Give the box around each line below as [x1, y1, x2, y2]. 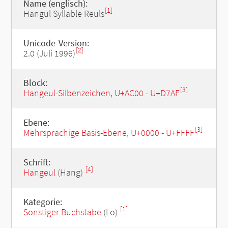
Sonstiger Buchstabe [23, 206, 101, 218]
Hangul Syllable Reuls [23, 8, 104, 19]
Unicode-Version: [23, 37, 89, 49]
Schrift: [23, 156, 50, 168]
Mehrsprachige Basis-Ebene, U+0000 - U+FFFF [23, 127, 194, 138]
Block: [23, 77, 47, 89]
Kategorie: [23, 196, 62, 208]
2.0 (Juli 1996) [23, 47, 75, 59]
